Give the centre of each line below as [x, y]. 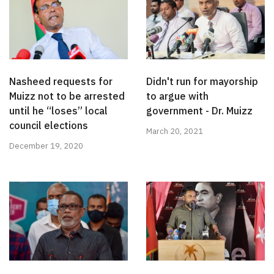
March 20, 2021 [175, 131]
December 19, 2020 [46, 146]
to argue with [177, 96]
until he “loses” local [58, 111]
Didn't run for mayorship [202, 82]
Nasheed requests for [61, 82]
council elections [49, 126]
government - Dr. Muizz [199, 111]
